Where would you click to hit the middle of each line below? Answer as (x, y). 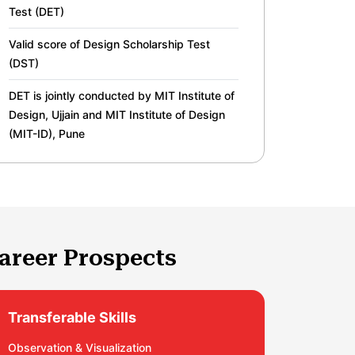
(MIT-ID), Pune (47, 134)
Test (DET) (36, 11)
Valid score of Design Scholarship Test (109, 44)
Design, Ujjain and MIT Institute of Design (117, 115)
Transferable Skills (72, 317)
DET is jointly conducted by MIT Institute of (122, 95)
